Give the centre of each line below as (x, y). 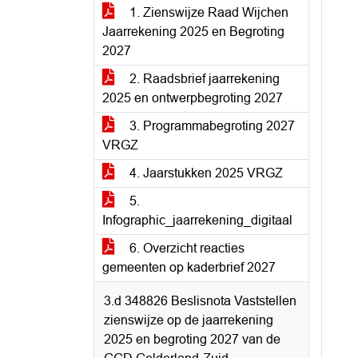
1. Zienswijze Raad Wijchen (207, 12)
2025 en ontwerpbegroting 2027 (193, 98)
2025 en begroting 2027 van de (192, 339)
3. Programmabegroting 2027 (211, 126)
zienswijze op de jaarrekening (189, 320)
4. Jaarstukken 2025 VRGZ (205, 173)
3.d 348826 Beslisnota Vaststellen (200, 301)
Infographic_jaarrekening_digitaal (197, 220)
